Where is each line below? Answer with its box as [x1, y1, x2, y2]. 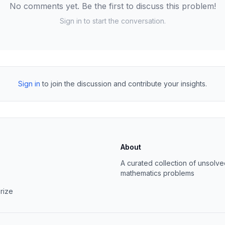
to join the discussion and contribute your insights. [42, 79, 207, 88]
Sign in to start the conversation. [59, 17, 166, 25]
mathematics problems [121, 169, 194, 177]
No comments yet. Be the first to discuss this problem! [9, 1, 216, 11]
